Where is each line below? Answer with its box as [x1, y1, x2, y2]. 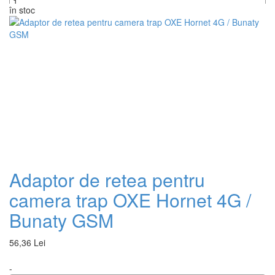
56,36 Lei [9, 236, 45, 249]
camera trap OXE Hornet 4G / [9, 186, 251, 213]
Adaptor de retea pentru [9, 166, 205, 193]
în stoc [9, 3, 35, 16]
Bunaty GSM [9, 206, 114, 233]
